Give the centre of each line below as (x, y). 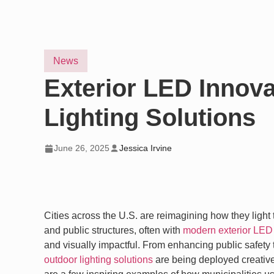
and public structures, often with (113, 231)
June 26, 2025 (82, 148)
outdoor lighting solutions (98, 260)
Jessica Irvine (146, 148)
